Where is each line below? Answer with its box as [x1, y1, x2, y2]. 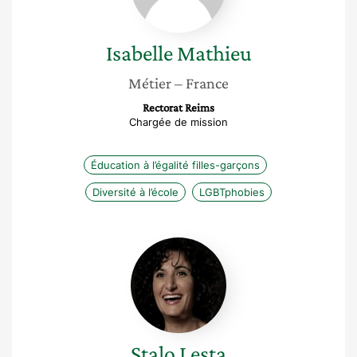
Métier [128, 74, 171, 92]
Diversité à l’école [92, 186, 178, 198]
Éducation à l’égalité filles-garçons [91, 159, 260, 171]
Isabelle [105, 41, 173, 65]
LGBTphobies [199, 186, 265, 198]
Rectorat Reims [143, 101, 214, 114]
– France [175, 74, 229, 92]
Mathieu [176, 41, 252, 65]
